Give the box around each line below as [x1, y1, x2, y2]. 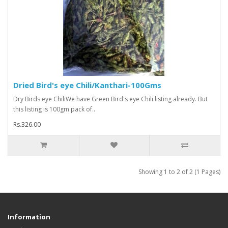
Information [8, 212, 50, 221]
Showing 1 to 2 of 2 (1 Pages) [138, 167, 220, 176]
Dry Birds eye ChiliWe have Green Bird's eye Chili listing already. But [13, 94, 208, 103]
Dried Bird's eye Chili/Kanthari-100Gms [13, 79, 161, 90]
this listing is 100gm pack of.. [13, 104, 95, 113]
